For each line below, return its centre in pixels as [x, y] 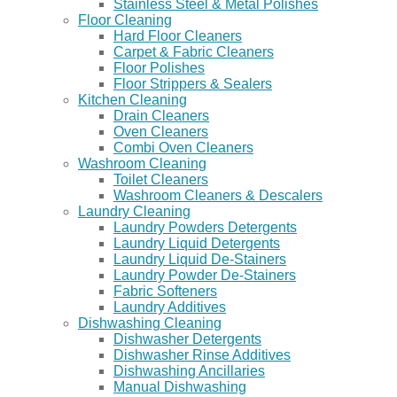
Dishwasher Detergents [187, 339]
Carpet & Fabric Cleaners [194, 52]
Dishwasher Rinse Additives [202, 355]
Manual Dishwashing [180, 387]
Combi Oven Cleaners [183, 148]
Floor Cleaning [125, 20]
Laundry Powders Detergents [205, 228]
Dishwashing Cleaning [150, 323]
